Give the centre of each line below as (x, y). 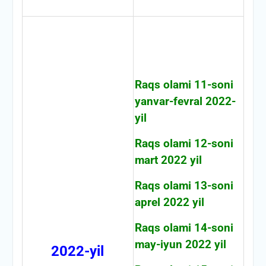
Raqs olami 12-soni (184, 143)
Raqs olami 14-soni (184, 228)
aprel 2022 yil (169, 202)
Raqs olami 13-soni (184, 186)
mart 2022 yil (168, 160)
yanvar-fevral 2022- (185, 101)
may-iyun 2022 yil (180, 244)
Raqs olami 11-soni (184, 85)
